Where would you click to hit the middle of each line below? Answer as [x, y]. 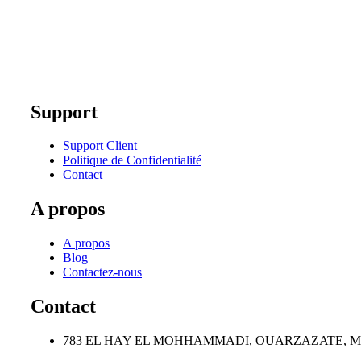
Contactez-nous [102, 272]
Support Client [100, 146]
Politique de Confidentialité [132, 160]
